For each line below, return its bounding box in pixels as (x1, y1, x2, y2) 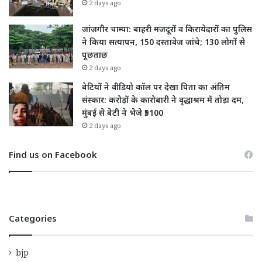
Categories (9, 214, 57, 226)
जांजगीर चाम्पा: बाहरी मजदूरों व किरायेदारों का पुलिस (82, 25, 252, 36)
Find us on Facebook (9, 150, 97, 162)
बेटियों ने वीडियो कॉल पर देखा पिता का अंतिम (82, 82, 230, 94)
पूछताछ (82, 50, 108, 62)
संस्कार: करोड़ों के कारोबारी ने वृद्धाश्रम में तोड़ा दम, (82, 95, 244, 107)
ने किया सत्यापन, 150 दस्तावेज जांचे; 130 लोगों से (82, 37, 245, 49)
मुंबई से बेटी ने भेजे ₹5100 (82, 108, 163, 120)
